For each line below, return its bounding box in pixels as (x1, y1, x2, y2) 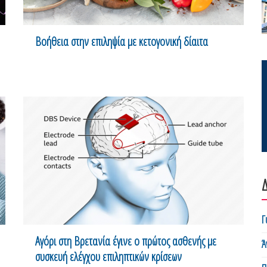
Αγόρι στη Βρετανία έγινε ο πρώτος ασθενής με (35, 232, 216, 249)
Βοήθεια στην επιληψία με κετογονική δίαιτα (35, 33, 208, 49)
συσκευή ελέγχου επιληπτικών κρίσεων (35, 248, 182, 265)
